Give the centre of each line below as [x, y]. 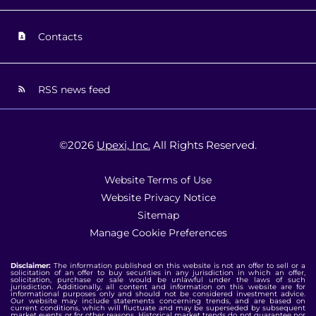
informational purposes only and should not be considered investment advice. [158, 293]
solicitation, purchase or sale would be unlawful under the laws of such [158, 279]
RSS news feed [73, 89]
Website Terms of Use [158, 180]
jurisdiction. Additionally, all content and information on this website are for [158, 286]
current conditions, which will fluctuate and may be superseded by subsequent [158, 308]
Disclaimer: [31, 265]
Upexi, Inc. [123, 145]
